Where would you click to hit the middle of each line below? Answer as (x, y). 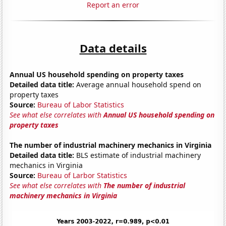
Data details (113, 48)
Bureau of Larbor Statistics (82, 175)
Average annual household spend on (138, 84)
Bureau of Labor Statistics (81, 104)
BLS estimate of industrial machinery (138, 155)
